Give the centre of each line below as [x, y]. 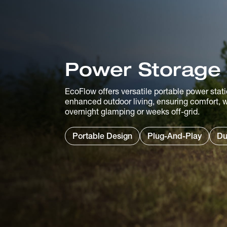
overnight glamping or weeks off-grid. [132, 111]
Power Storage [143, 69]
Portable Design [102, 136]
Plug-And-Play [175, 136]
